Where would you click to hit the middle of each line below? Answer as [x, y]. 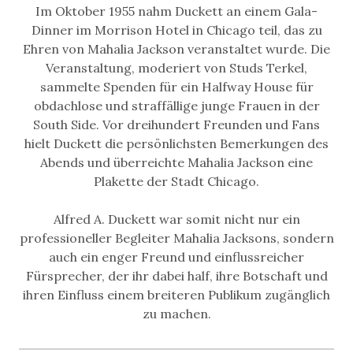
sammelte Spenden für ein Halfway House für [176, 87]
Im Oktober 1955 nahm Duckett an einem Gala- [176, 11]
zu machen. [176, 314]
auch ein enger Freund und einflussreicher [176, 257]
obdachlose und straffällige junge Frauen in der [176, 106]
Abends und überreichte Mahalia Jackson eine [176, 162]
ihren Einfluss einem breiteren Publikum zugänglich [176, 295]
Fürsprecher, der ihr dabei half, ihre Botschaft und [176, 276]
